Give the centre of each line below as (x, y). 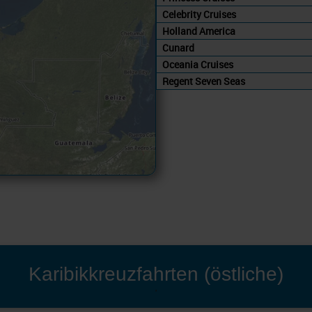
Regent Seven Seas (204, 81)
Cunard (178, 48)
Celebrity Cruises (199, 15)
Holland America (199, 31)
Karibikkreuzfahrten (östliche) (156, 274)
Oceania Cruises (198, 65)
